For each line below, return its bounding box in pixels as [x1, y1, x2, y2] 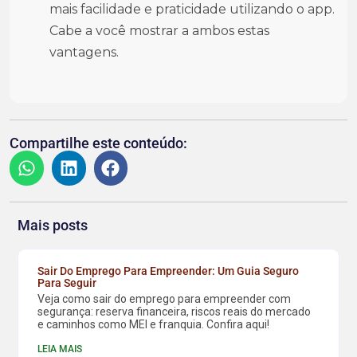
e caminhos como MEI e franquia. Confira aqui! [37, 317, 270, 331]
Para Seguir [37, 276, 97, 289]
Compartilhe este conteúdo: [10, 135, 187, 152]
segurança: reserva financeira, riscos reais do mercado [37, 304, 312, 318]
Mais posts [18, 216, 88, 233]
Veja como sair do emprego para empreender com [37, 292, 292, 305]
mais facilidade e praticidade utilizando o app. [49, 2, 335, 17]
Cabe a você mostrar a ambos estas [49, 23, 269, 38]
